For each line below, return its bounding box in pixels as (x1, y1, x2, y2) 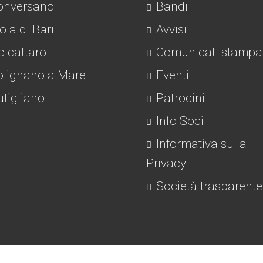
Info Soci (153, 114, 204, 128)
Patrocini (153, 91, 205, 105)
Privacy (146, 156, 186, 170)
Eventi (153, 68, 189, 82)
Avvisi (153, 22, 187, 36)
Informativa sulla (153, 137, 247, 151)
